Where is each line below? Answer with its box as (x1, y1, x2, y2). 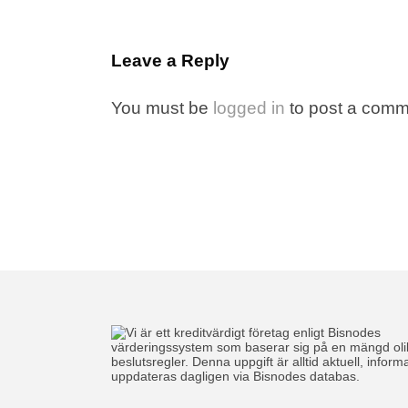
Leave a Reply (111, 50, 229, 70)
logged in (213, 97, 285, 117)
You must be (111, 97, 213, 117)
